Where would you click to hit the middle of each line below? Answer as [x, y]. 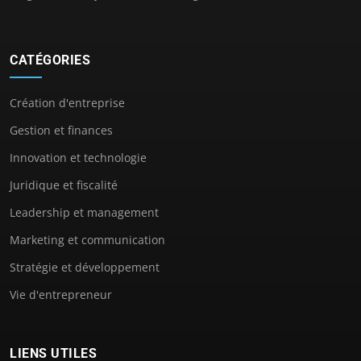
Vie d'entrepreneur [61, 294]
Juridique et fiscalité [64, 185]
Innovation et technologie [78, 157]
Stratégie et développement [85, 267]
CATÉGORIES [50, 60]
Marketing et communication [87, 239]
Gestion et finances [61, 130]
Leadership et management [84, 212]
